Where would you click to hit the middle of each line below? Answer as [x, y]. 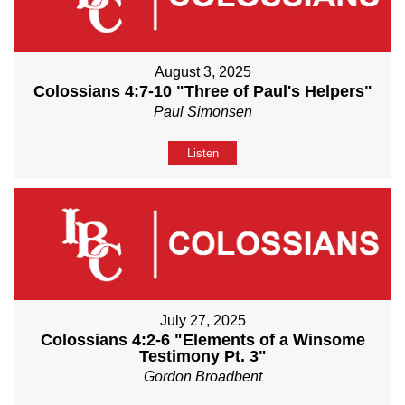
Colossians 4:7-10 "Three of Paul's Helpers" [202, 91]
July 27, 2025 [202, 321]
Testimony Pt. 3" [202, 357]
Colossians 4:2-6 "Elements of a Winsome [202, 340]
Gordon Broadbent [202, 377]
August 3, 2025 [202, 71]
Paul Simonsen [202, 111]
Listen [202, 153]
